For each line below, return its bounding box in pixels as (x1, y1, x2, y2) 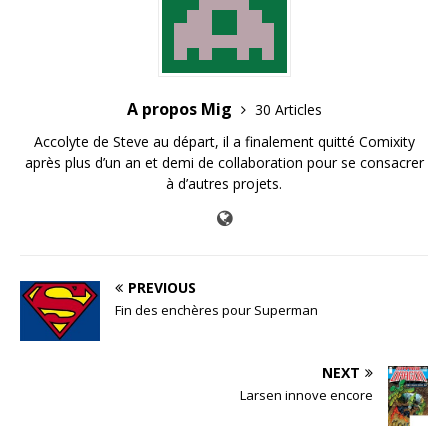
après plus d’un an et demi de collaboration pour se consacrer (24, 153, 424, 173)
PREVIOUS (128, 278, 196, 298)
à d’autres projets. (166, 174, 282, 194)
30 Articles (254, 100, 322, 120)
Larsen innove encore (240, 385, 373, 404)
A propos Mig (126, 98, 236, 121)
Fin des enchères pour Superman (115, 301, 318, 320)
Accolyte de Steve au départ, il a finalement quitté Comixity (33, 132, 415, 152)
